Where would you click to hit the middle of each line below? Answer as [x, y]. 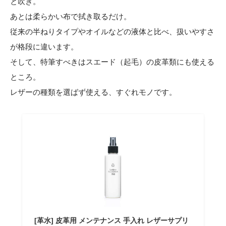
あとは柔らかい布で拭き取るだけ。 [71, 17]
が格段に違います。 [44, 47]
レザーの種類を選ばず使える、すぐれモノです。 [93, 92]
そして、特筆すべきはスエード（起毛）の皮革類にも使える [112, 62]
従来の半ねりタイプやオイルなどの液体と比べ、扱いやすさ [112, 32]
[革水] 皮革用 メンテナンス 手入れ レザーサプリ [112, 221]
